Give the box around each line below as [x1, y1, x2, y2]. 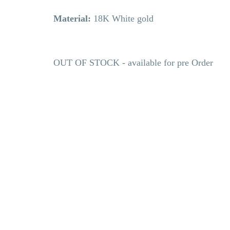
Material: [53, 13, 93, 24]
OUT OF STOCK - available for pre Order [53, 57, 216, 68]
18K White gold [93, 13, 154, 24]
